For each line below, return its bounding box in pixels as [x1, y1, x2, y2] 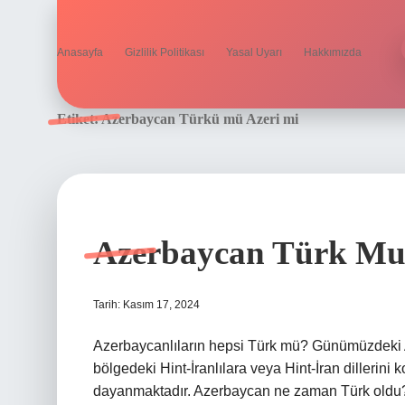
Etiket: [57, 111, 101, 127]
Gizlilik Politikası [125, 46, 204, 59]
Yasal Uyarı [226, 46, 282, 59]
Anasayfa [57, 46, 103, 59]
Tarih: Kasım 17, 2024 [93, 298, 200, 311]
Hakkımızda [304, 46, 362, 59]
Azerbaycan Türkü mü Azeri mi [101, 111, 298, 127]
